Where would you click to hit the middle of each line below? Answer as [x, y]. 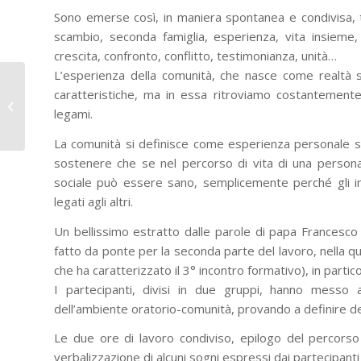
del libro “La [57, 99]
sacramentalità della [78, 116]
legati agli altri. [93, 201]
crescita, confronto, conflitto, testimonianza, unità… [195, 56]
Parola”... [50, 133]
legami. [73, 114]
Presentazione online [81, 82]
